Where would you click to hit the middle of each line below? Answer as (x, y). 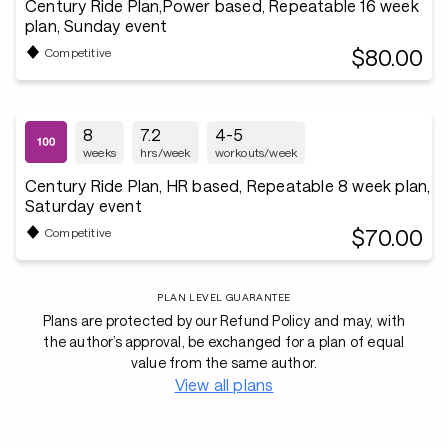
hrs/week (165, 152)
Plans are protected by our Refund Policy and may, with (224, 320)
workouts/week (256, 152)
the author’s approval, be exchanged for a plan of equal (224, 341)
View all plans (224, 384)
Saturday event (83, 205)
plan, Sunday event (96, 25)
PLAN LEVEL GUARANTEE (224, 297)
